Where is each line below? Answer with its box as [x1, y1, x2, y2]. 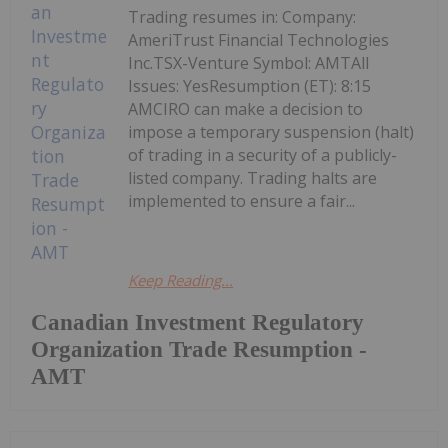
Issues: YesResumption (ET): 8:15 [128, 74, 372, 97]
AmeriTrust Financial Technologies [128, 28, 390, 51]
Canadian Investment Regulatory [31, 309, 364, 335]
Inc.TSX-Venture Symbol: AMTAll [128, 51, 370, 74]
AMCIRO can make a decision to [128, 97, 364, 120]
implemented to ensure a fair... [128, 189, 356, 212]
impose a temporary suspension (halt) [128, 120, 415, 143]
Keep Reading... [128, 269, 234, 290]
